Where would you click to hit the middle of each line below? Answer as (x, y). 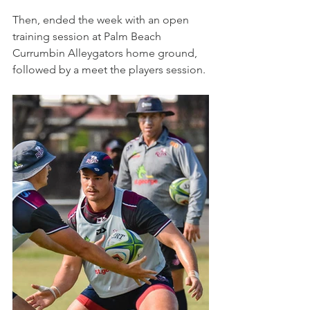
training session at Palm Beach (88, 37)
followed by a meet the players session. (109, 70)
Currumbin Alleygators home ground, (106, 53)
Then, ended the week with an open (102, 20)
